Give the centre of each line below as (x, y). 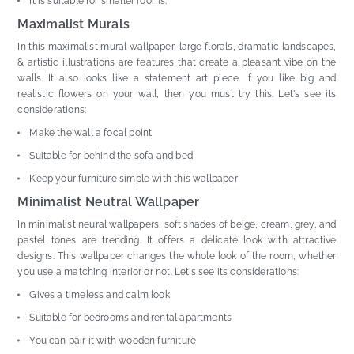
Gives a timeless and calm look (100, 294)
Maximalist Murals (74, 24)
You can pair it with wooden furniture (113, 340)
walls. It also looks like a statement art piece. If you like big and (177, 78)
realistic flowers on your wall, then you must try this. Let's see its (177, 94)
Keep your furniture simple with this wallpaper (134, 178)
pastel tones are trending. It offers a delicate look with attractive (177, 240)
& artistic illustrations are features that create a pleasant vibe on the (177, 62)
